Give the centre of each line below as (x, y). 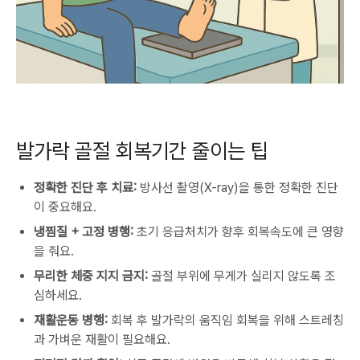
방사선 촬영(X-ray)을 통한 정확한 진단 (237, 188)
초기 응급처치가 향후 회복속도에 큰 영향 (239, 232)
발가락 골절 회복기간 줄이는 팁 (142, 151)
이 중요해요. (65, 207)
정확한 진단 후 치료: (85, 188)
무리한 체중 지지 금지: (91, 276)
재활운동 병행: (71, 320)
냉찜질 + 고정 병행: (84, 232)
